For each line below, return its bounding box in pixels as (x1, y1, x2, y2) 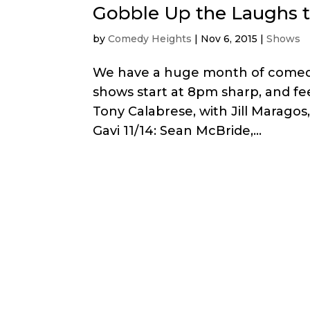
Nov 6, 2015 (201, 32, 258, 45)
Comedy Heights (108, 32, 192, 45)
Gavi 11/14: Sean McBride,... (93, 122, 262, 138)
